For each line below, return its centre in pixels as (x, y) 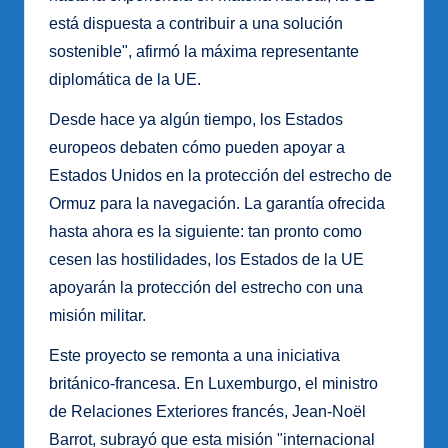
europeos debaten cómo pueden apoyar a (197, 148)
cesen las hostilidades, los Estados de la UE (206, 260)
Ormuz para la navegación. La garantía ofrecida (217, 204)
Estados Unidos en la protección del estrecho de (220, 176)
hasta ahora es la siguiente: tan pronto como (205, 232)
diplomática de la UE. (125, 80)
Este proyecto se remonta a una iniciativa (194, 356)
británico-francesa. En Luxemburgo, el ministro (213, 384)
